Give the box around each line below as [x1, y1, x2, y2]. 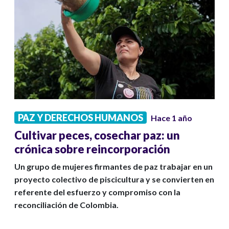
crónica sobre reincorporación [14, 142, 170, 156]
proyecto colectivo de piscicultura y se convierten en [14, 174, 214, 185]
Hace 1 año [151, 113, 192, 123]
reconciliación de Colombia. [14, 200, 119, 210]
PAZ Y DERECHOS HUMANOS [18, 112, 143, 124]
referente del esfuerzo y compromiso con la [14, 187, 180, 197]
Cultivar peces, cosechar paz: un [14, 128, 180, 143]
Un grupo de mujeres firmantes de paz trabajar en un [14, 162, 213, 172]
